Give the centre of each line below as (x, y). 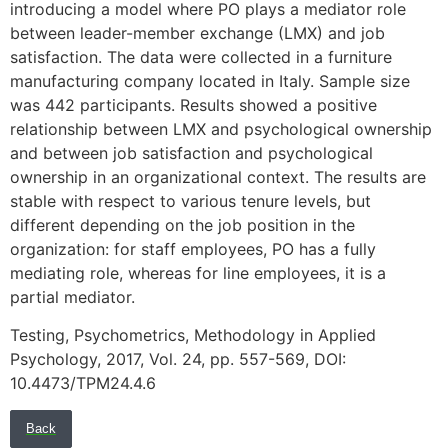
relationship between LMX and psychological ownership (221, 128)
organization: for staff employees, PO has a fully (193, 248)
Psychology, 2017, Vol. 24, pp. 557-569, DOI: (178, 359)
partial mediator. (72, 296)
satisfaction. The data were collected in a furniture (201, 56)
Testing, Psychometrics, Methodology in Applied (193, 335)
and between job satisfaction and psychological (191, 152)
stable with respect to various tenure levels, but (190, 200)
